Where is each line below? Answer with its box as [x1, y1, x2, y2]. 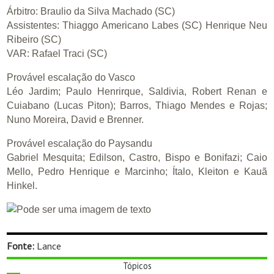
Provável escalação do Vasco [7, 72, 136, 83]
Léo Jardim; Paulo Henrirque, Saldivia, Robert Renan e [7, 86, 267, 97]
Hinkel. [7, 180, 38, 191]
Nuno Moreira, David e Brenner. [7, 114, 144, 125]
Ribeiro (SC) [7, 34, 62, 45]
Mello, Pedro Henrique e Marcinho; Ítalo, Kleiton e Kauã [7, 166, 267, 177]
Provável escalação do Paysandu [7, 138, 153, 149]
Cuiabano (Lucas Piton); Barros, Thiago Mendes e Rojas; [7, 100, 267, 111]
